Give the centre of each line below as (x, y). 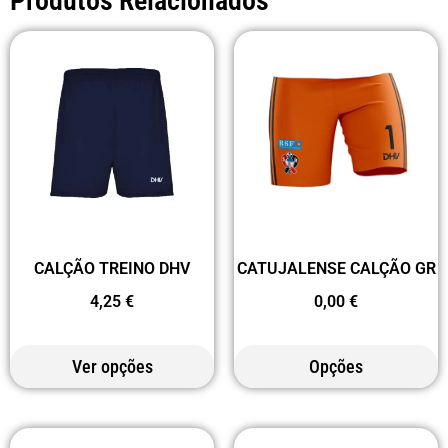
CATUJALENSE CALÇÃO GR (336, 268)
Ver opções (112, 366)
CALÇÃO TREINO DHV (112, 269)
